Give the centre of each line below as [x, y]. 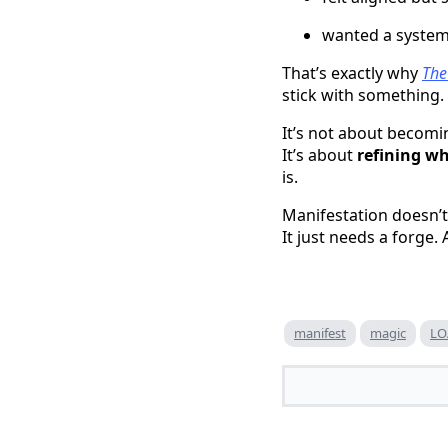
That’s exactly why [352, 72]
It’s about [319, 154]
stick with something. [363, 94]
